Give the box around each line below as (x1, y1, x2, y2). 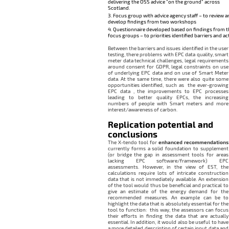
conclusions (107, 129, 157, 140)
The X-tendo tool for (107, 139, 158, 146)
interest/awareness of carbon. (107, 106, 177, 113)
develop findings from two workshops (107, 18, 196, 25)
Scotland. (107, 5, 130, 11)
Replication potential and (107, 120, 213, 130)
